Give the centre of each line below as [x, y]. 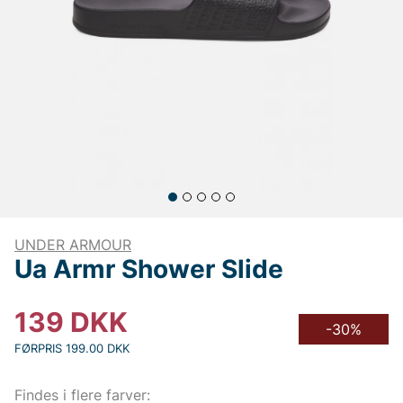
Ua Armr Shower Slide [149, 269]
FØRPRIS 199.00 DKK [72, 348]
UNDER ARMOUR [73, 245]
